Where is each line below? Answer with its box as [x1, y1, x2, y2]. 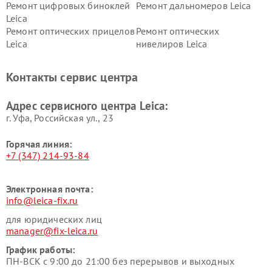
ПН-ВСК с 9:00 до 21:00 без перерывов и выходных [6, 255, 235, 267]
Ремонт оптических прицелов [6, 25, 135, 37]
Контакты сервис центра [6, 69, 138, 85]
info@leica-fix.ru [6, 194, 78, 206]
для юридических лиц [6, 213, 102, 225]
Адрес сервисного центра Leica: [6, 98, 168, 113]
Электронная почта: [6, 183, 93, 195]
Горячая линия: [6, 138, 72, 150]
